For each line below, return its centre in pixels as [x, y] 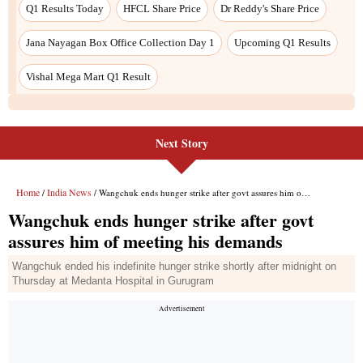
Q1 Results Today [65, 8]
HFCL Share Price [162, 8]
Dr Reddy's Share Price [270, 8]
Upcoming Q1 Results [282, 42]
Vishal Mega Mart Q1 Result [88, 76]
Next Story [181, 143]
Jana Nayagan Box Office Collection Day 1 [120, 42]
